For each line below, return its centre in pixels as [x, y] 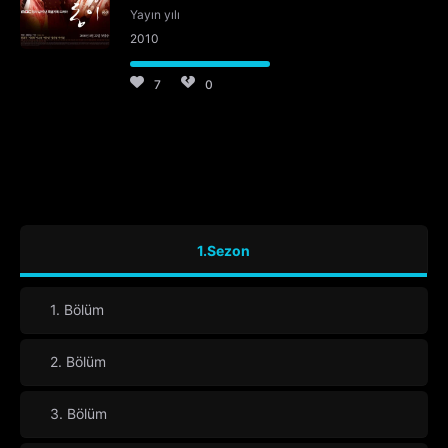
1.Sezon [223, 251]
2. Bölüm [78, 362]
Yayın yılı [155, 15]
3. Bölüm [78, 414]
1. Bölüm [77, 310]
